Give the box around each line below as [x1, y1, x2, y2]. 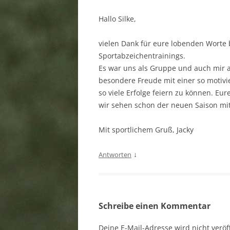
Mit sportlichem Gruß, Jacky [99, 125, 194, 135]
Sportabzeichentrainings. [99, 51, 185, 61]
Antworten [99, 150, 131, 159]
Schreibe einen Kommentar [99, 200, 210, 212]
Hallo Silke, [99, 14, 136, 24]
